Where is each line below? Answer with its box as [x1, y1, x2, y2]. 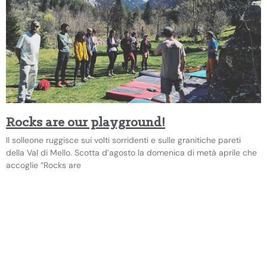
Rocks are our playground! [6, 116, 165, 130]
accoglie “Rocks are [6, 159, 81, 170]
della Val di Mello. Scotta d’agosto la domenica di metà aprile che [6, 147, 257, 158]
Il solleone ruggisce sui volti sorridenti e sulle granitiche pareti [6, 134, 241, 145]
